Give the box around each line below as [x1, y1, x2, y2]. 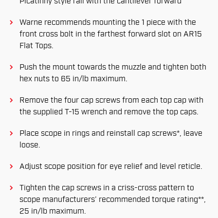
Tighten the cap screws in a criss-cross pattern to [19, 183, 194, 193]
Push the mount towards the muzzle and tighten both [19, 62, 206, 73]
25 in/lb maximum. [19, 206, 86, 217]
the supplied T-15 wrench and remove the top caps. [19, 107, 199, 117]
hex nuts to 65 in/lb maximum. [19, 74, 127, 84]
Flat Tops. [19, 41, 54, 51]
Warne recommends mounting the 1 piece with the [19, 18, 196, 28]
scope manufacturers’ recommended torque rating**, [19, 195, 206, 205]
